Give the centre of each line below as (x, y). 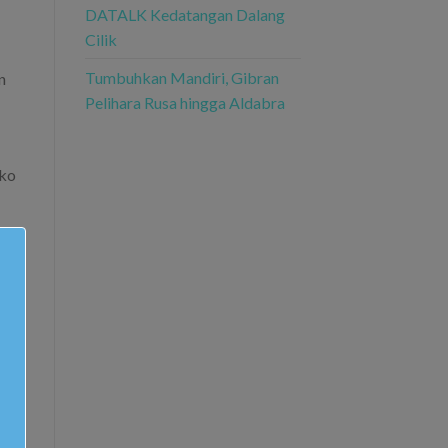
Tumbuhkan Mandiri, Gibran (181, 77)
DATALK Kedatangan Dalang (184, 14)
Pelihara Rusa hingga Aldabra (184, 102)
